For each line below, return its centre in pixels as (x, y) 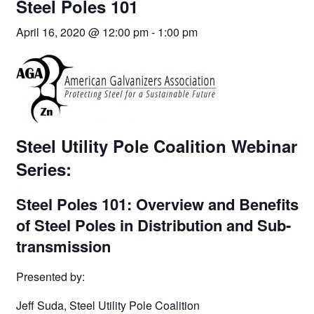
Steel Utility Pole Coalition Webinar (156, 145)
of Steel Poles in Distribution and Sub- (153, 225)
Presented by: (50, 277)
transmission (63, 246)
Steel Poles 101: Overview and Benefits (157, 204)
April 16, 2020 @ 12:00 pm (82, 32)
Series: (43, 169)
